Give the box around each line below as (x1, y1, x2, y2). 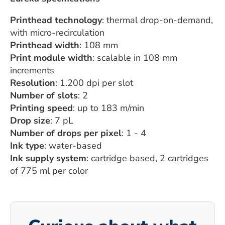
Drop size (10, 115, 50, 127)
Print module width (10, 52, 92, 64)
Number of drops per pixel (10, 127, 122, 140)
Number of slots (10, 89, 78, 102)
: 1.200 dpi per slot (55, 77, 133, 89)
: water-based (44, 140, 102, 152)
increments (10, 64, 54, 77)
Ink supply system (10, 152, 86, 165)
